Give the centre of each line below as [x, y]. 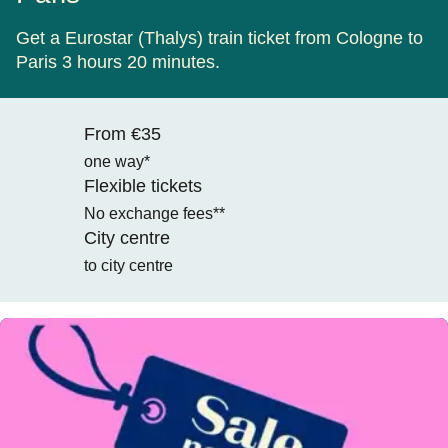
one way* [117, 162]
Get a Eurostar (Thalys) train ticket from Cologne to [219, 38]
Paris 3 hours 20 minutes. [118, 62]
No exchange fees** [154, 214]
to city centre [128, 266]
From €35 [122, 134]
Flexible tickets [143, 186]
